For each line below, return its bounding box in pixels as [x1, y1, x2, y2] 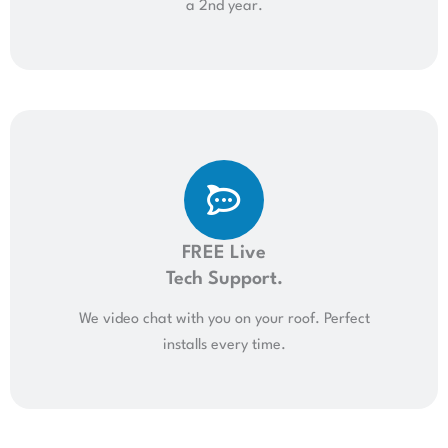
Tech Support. [165, 269, 283, 288]
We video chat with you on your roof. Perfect [78, 311, 370, 327]
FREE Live [182, 243, 266, 262]
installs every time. [162, 337, 286, 353]
